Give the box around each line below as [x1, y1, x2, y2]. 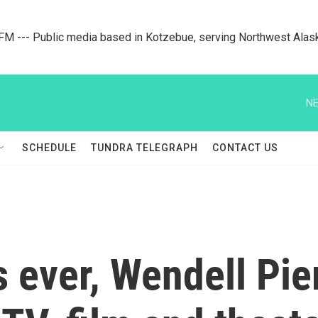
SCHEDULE [22, 142, 77, 153]
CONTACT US [212, 142, 278, 153]
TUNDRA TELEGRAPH [91, 142, 198, 153]
